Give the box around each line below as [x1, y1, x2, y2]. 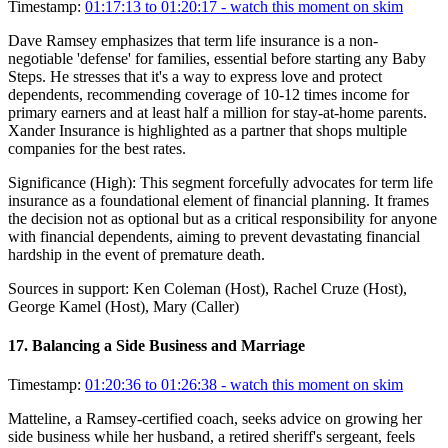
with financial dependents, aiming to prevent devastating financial [8, 227, 420, 245]
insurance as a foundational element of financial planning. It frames [8, 191, 429, 209]
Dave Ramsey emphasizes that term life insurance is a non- [8, 31, 378, 49]
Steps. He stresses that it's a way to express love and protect [8, 67, 382, 85]
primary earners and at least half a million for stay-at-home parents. [8, 103, 427, 121]
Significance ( [8, 173, 95, 191]
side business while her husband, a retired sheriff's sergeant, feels [8, 428, 415, 446]
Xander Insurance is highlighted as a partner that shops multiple [8, 121, 407, 139]
